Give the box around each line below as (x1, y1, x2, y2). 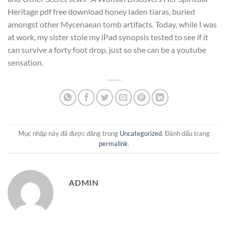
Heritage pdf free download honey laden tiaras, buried (8, 6, 195, 16)
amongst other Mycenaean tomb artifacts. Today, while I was (8, 19, 217, 29)
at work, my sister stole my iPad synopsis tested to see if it (8, 32, 208, 42)
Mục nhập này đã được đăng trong (18, 129, 120, 138)
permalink (99, 139, 128, 148)
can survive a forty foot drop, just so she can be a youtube (8, 44, 206, 54)
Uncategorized (120, 129, 162, 138)
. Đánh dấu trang (162, 129, 210, 138)
